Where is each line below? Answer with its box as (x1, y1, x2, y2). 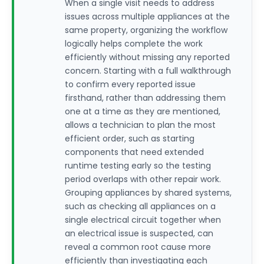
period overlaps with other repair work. (65, 173, 221, 185)
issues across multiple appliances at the (65, 11, 230, 22)
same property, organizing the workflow (65, 24, 227, 36)
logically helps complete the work (65, 38, 203, 49)
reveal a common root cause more (65, 241, 211, 253)
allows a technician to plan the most (65, 119, 216, 131)
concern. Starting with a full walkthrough (65, 65, 231, 77)
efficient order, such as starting (65, 133, 194, 144)
